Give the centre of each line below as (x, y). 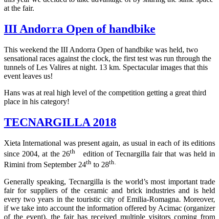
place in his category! (37, 102)
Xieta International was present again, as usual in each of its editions (109, 143)
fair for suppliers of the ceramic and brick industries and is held (109, 190)
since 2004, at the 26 (37, 154)
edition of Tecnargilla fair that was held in (145, 154)
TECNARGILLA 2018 (60, 122)
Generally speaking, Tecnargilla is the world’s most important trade (109, 181)
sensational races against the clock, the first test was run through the (108, 59)
